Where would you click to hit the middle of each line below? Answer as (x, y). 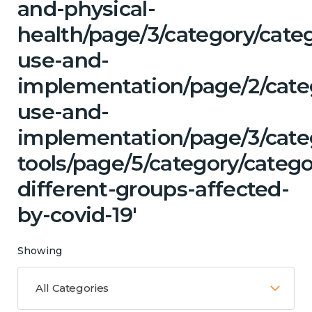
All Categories (72, 288)
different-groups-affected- (154, 189)
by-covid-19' (77, 214)
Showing (40, 250)
